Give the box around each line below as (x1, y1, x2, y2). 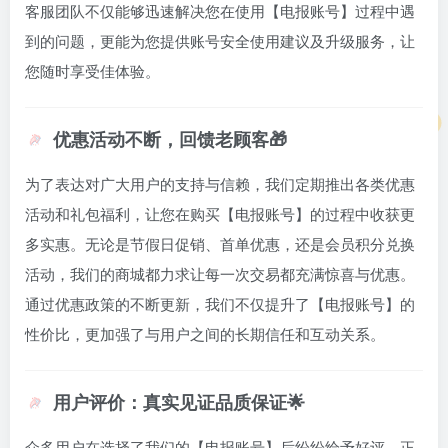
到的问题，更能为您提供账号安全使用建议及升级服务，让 (25, 34, 415, 51)
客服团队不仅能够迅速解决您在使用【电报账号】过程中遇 (25, 4, 415, 21)
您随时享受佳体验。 (25, 64, 160, 81)
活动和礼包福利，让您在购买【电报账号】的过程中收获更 (25, 207, 415, 224)
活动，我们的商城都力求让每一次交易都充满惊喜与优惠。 (25, 267, 415, 284)
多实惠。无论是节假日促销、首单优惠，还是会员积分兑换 (25, 237, 415, 254)
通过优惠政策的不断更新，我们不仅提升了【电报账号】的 (25, 297, 415, 314)
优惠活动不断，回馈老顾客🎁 (53, 130, 287, 151)
